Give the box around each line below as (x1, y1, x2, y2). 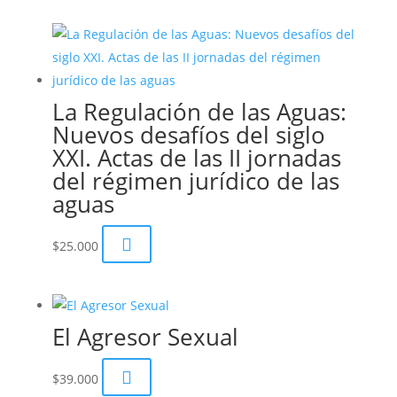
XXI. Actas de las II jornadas (51, 141, 341, 174)
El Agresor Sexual (51, 321, 238, 354)
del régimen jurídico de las (51, 164, 339, 197)
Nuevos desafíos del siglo (51, 118, 325, 151)
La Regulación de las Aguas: (51, 95, 346, 128)
